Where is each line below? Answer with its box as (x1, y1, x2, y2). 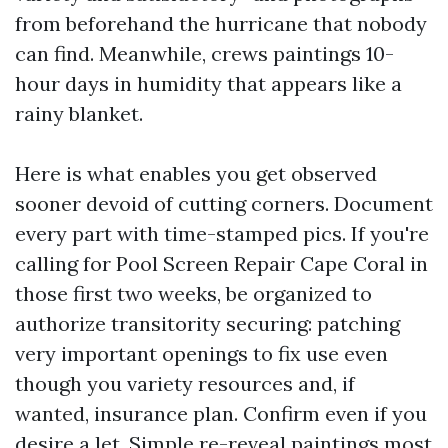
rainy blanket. (15, 101, 143, 126)
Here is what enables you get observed (15, 161, 377, 186)
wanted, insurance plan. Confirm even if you (15, 401, 427, 426)
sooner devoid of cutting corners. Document (15, 191, 433, 216)
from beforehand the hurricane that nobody (15, 11, 427, 36)
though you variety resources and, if (15, 371, 355, 396)
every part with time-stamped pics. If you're (15, 221, 429, 246)
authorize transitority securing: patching (15, 311, 400, 336)
